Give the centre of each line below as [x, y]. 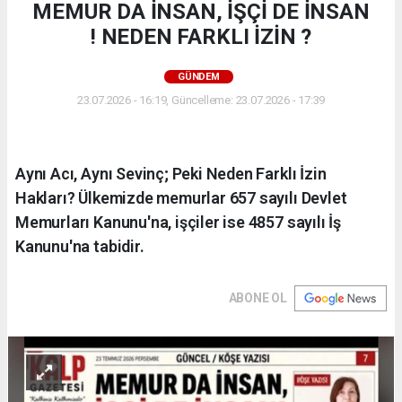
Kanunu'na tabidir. [80, 247]
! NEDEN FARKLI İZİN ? [201, 37]
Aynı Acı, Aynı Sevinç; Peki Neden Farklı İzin [171, 174]
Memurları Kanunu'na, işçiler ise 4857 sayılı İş [178, 223]
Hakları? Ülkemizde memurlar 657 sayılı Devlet [181, 198]
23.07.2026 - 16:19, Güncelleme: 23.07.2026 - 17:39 [201, 100]
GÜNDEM [199, 77]
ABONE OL [258, 298]
